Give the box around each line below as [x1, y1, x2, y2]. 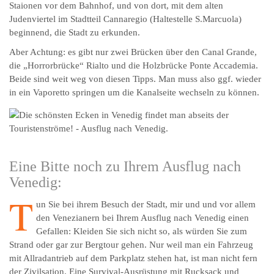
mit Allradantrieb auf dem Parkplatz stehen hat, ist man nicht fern [9, 253, 257, 264]
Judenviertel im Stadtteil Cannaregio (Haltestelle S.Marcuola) [9, 14, 242, 24]
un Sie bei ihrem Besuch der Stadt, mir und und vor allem [36, 199, 256, 210]
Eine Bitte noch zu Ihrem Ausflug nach [9, 158, 241, 175]
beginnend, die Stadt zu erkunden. [9, 28, 140, 38]
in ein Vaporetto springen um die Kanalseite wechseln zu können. [9, 87, 259, 98]
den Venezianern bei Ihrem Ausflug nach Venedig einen [36, 213, 249, 223]
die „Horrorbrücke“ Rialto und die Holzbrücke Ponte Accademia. [9, 61, 258, 71]
